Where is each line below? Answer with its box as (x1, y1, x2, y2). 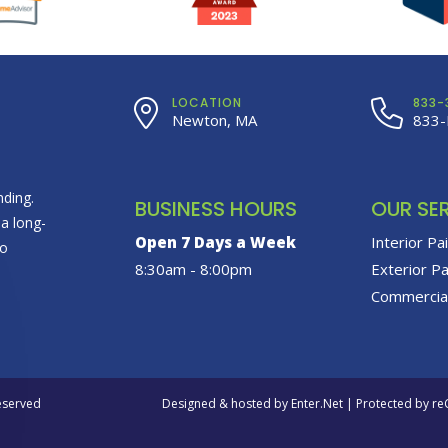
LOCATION (171, 94, 242, 111)
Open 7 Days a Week (134, 232, 296, 252)
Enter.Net (290, 394, 343, 412)
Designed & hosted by (161, 394, 291, 412)
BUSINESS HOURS (134, 195, 297, 223)
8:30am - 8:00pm (134, 259, 252, 279)
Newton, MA (171, 110, 257, 130)
